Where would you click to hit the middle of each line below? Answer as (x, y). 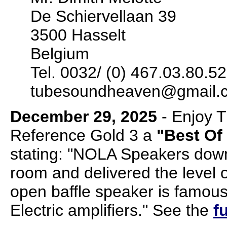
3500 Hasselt (78, 35)
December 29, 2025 (84, 117)
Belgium (60, 54)
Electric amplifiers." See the (112, 210)
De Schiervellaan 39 (103, 16)
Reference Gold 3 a (83, 135)
